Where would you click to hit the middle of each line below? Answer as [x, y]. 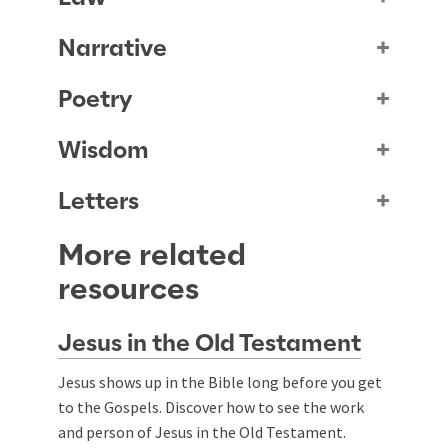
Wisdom [103, 150]
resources [128, 289]
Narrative [112, 48]
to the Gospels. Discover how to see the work [211, 406]
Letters [98, 201]
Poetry [95, 99]
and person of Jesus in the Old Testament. [202, 431]
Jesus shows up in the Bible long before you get [220, 381]
